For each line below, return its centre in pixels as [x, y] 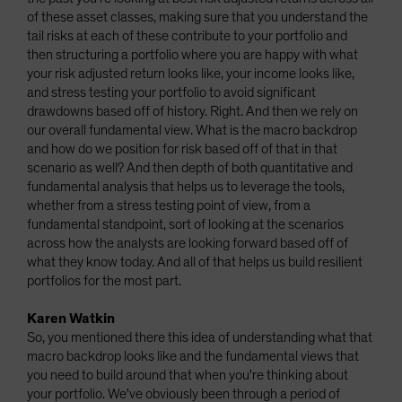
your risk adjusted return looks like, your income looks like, [191, 74]
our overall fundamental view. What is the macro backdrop [192, 130]
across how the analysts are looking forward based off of [188, 243]
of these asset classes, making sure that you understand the [197, 17]
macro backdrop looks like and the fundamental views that [193, 356]
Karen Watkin [71, 319]
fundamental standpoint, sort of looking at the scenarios [185, 224]
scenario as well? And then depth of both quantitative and [190, 168]
